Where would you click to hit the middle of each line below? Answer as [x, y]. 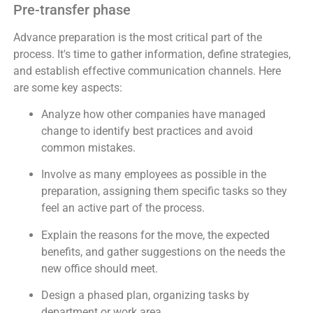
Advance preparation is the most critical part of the [137, 37]
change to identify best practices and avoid [147, 131]
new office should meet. [99, 268]
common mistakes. [88, 148]
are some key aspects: [67, 87]
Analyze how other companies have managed [153, 115]
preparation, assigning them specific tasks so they [164, 191]
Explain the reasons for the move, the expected [155, 235]
